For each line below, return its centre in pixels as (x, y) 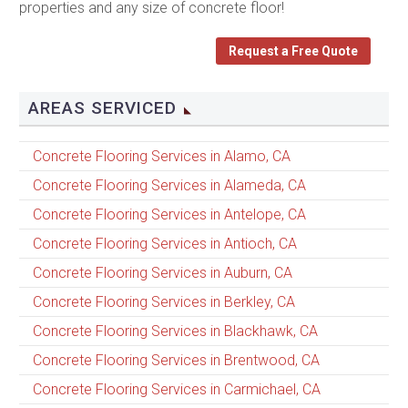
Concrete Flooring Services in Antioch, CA (165, 244)
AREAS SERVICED (103, 108)
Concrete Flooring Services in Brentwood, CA (176, 361)
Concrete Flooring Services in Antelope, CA (169, 215)
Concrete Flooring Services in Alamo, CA (162, 157)
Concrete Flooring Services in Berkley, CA (164, 302)
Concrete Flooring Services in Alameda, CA (169, 186)
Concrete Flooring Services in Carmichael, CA (177, 390)
